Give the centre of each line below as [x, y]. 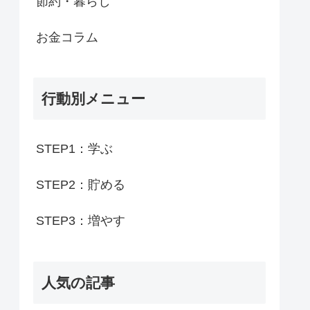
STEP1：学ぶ [74, 149]
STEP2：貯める [81, 185]
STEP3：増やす [81, 221]
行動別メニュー [93, 99]
